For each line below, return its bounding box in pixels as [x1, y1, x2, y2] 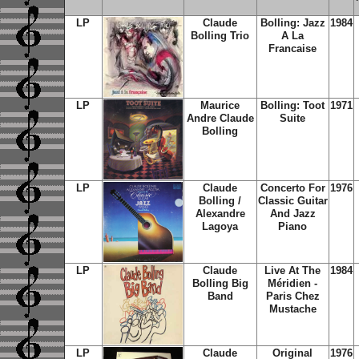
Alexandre [195, 208, 245, 220]
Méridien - [268, 277, 317, 289]
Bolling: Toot [260, 99, 325, 111]
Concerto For [260, 182, 325, 194]
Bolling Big [192, 277, 248, 289]
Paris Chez [265, 290, 320, 302]
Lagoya [202, 220, 238, 232]
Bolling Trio [191, 30, 249, 42]
